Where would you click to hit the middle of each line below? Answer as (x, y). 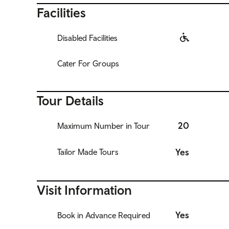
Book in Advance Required (104, 215)
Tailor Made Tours (88, 152)
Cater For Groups (88, 63)
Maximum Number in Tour (104, 125)
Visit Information (84, 190)
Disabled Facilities (87, 38)
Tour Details (70, 100)
